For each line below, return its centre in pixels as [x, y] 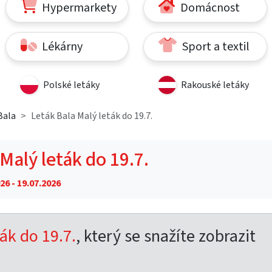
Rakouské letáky [215, 85]
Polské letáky [71, 85]
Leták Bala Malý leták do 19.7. [92, 116]
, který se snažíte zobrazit [166, 236]
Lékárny [61, 46]
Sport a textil [214, 46]
